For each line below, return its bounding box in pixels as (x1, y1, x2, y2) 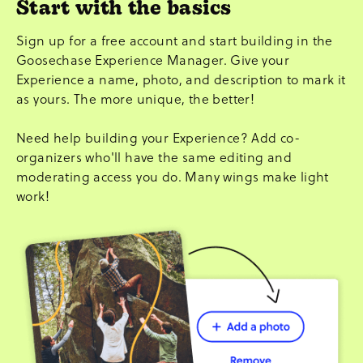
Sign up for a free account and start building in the (16, 30, 333, 49)
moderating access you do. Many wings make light (16, 166, 329, 186)
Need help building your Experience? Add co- (16, 127, 301, 147)
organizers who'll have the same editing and (16, 147, 293, 166)
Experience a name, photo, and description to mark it (16, 69, 346, 88)
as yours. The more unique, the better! (16, 88, 255, 108)
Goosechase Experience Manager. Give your (16, 49, 289, 69)
